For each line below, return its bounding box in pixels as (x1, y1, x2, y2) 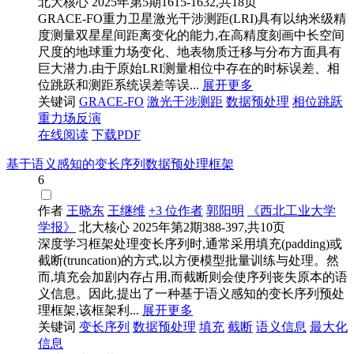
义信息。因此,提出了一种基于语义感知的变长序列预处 (38, 287, 345, 301)
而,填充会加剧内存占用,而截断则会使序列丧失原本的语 (38, 270, 348, 284)
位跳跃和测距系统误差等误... (38, 78, 199, 92)
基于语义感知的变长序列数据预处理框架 (6, 157, 234, 171)
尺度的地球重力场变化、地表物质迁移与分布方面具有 (38, 45, 341, 59)
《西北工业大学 (247, 204, 336, 218)
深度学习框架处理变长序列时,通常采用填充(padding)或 (38, 237, 342, 251)
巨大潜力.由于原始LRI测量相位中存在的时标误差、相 (38, 62, 340, 76)
